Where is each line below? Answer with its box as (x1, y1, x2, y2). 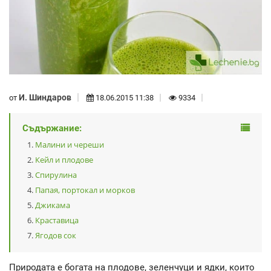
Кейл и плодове (35, 154, 93, 166)
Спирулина (35, 169, 77, 181)
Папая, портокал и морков (35, 184, 135, 196)
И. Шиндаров (19, 92, 71, 102)
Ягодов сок (35, 230, 76, 241)
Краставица (35, 215, 79, 226)
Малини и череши (35, 139, 104, 151)
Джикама (35, 200, 70, 211)
